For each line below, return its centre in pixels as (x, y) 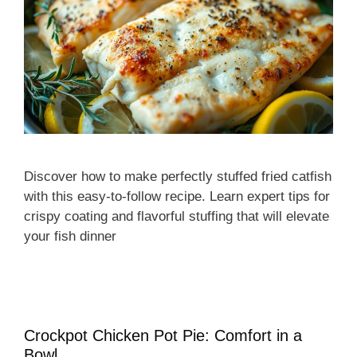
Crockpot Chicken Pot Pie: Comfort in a (163, 335)
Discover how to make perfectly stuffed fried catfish (178, 176)
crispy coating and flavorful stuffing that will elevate (177, 216)
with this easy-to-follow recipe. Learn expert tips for (177, 196)
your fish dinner (70, 236)
